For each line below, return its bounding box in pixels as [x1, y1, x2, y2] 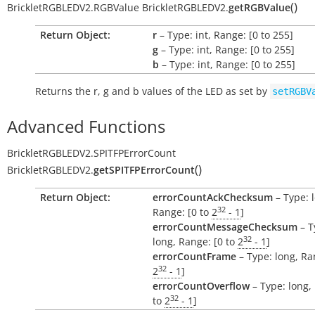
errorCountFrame [153, 250, 236, 263]
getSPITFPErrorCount [94, 163, 195, 176]
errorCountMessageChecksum [153, 220, 297, 233]
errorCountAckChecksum [153, 191, 273, 204]
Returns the [35, 84, 94, 98]
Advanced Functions [7, 115, 165, 138]
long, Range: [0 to [153, 235, 238, 248]
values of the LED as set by [139, 84, 270, 98]
